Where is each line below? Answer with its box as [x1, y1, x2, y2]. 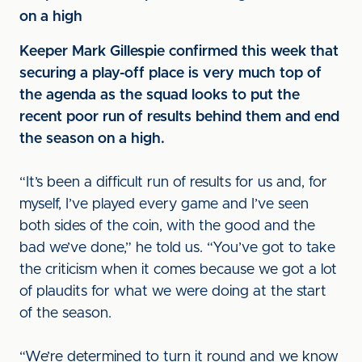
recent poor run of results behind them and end [19, 110, 339, 124]
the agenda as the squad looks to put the [19, 88, 300, 103]
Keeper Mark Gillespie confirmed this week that [19, 44, 339, 59]
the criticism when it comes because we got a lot [19, 263, 337, 277]
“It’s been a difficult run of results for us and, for [19, 175, 327, 190]
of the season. [19, 306, 112, 321]
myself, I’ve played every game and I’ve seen [19, 197, 309, 212]
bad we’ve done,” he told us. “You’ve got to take [19, 241, 335, 255]
